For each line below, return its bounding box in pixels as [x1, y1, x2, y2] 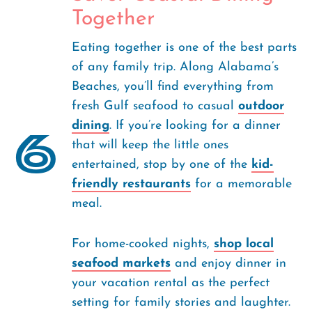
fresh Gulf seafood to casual [72, 100, 238, 113]
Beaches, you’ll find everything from [72, 80, 274, 93]
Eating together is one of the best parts [72, 41, 297, 54]
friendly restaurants [72, 178, 191, 191]
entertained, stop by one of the [72, 158, 251, 171]
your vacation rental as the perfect [72, 276, 270, 290]
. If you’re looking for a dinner [109, 119, 281, 132]
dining [72, 119, 109, 132]
